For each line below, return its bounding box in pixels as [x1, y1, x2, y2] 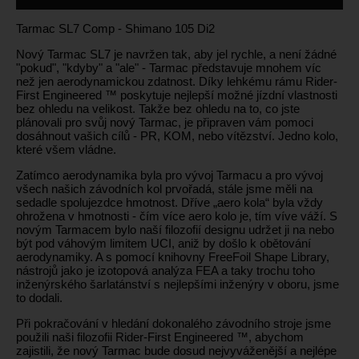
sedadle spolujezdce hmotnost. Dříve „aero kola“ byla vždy [16, 196, 323, 210]
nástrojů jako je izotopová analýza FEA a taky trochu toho [16, 264, 315, 278]
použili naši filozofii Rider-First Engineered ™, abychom [16, 330, 304, 345]
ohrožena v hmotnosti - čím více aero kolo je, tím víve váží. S [16, 209, 337, 224]
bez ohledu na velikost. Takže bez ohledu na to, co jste [16, 102, 300, 116]
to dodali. [16, 291, 63, 305]
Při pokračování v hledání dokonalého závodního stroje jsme [16, 317, 331, 331]
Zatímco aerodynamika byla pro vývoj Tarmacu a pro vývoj [16, 168, 323, 183]
